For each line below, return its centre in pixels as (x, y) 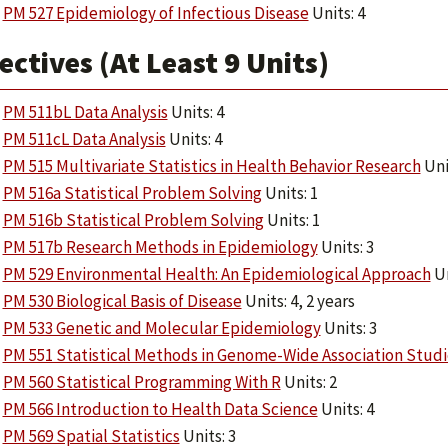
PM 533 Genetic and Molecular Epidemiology (161, 328)
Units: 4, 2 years (298, 301)
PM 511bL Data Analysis (85, 112)
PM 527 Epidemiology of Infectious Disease (155, 13)
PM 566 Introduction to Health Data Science (160, 409)
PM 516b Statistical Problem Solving (133, 220)
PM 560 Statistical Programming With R (141, 382)
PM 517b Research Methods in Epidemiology (160, 247)
